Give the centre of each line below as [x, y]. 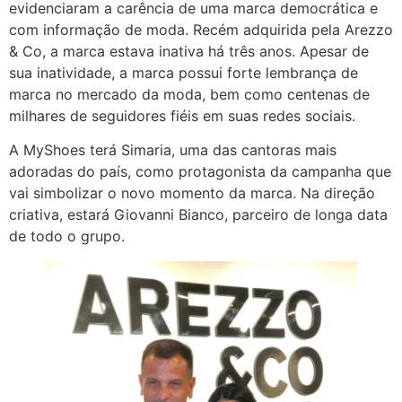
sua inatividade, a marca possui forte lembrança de [184, 72]
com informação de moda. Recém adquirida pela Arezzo [201, 29]
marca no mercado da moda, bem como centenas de [189, 94]
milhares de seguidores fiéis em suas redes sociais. [182, 115]
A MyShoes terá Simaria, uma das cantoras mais [173, 150]
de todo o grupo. [67, 236]
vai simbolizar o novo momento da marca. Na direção [192, 193]
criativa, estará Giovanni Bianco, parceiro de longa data [198, 215]
